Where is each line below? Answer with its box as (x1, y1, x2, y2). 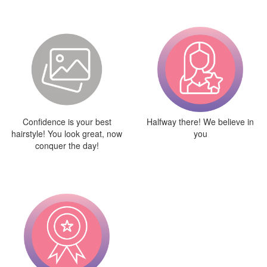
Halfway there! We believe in (147, 115, 254, 128)
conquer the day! (35, 139, 99, 151)
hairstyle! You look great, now (11, 127, 122, 139)
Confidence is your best (22, 115, 111, 128)
